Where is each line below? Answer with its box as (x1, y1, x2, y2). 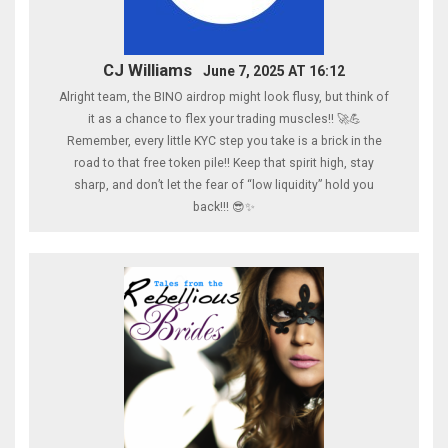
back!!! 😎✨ (193, 200, 255, 215)
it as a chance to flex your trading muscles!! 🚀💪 (87, 112, 361, 127)
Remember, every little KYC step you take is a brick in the (66, 134, 382, 149)
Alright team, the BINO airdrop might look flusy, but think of (59, 90, 389, 105)
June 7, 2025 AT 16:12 (203, 62, 346, 79)
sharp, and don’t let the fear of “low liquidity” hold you (74, 178, 374, 193)
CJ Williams (102, 59, 192, 80)
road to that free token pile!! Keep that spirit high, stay (74, 156, 374, 171)
